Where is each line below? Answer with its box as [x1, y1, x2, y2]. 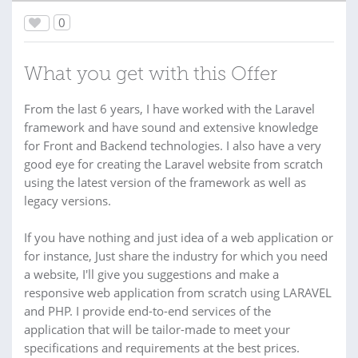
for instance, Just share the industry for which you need [24, 248, 328, 265]
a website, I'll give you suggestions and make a [24, 266, 279, 283]
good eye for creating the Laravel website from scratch [24, 156, 323, 173]
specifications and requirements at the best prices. [24, 340, 300, 356]
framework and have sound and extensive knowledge [24, 119, 318, 136]
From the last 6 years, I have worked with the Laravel [24, 101, 315, 117]
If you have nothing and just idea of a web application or [24, 229, 333, 246]
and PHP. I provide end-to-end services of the [24, 303, 271, 320]
